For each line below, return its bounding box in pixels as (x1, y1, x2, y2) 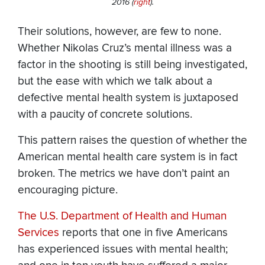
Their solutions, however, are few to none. (18, 25, 221, 39)
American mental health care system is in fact (18, 150, 238, 164)
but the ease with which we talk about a (18, 75, 212, 89)
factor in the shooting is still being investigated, (18, 58, 247, 72)
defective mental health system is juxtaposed (18, 91, 238, 105)
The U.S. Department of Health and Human (18, 209, 227, 224)
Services (18, 226, 59, 240)
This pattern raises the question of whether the (18, 134, 247, 148)
